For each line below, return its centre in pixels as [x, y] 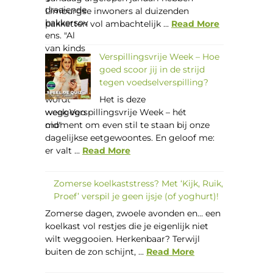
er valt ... [64, 151]
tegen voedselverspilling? [154, 83]
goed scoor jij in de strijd [152, 70]
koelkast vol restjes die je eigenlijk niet [127, 226]
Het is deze [123, 100]
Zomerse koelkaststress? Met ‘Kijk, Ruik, [139, 184]
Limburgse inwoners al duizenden [117, 11]
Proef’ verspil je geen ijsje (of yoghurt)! [136, 197]
